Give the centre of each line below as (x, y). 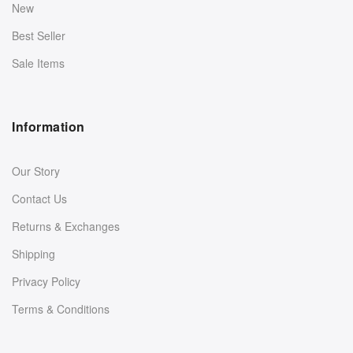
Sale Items (38, 63)
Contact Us (39, 198)
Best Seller (39, 35)
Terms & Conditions (61, 308)
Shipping (33, 253)
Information (48, 126)
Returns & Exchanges (66, 226)
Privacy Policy (46, 281)
